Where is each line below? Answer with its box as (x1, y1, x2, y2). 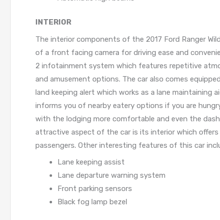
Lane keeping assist (57, 158, 125, 167)
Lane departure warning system (57, 171, 165, 180)
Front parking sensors (57, 184, 132, 193)
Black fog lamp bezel (57, 197, 127, 207)
